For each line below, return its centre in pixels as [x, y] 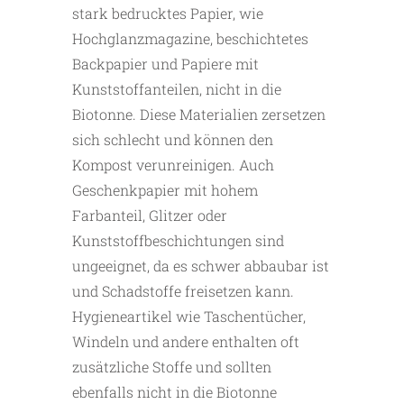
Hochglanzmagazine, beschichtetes [190, 39]
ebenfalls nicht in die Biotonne [174, 392]
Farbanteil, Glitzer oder [150, 216]
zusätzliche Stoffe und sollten [172, 367]
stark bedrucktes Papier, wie [168, 14]
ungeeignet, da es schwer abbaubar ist [201, 266]
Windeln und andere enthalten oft [186, 342]
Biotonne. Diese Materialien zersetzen [199, 115]
